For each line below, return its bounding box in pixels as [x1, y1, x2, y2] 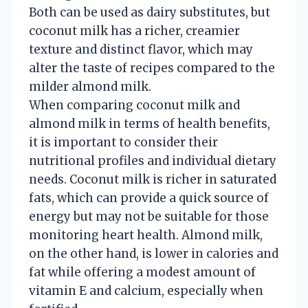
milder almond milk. [29, 78, 151, 94]
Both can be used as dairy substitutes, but [29, 4, 270, 20]
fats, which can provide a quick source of [29, 190, 269, 206]
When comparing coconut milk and [29, 97, 240, 113]
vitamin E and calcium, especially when [29, 283, 263, 298]
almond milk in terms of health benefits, [29, 115, 270, 131]
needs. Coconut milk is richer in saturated [29, 171, 276, 187]
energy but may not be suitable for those [29, 208, 269, 224]
